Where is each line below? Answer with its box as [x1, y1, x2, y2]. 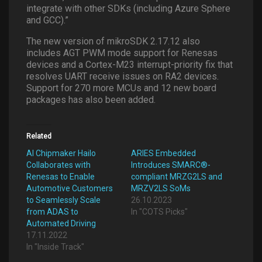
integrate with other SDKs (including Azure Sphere [26, 2, 230, 14]
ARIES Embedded [131, 148, 196, 158]
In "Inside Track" [26, 242, 84, 251]
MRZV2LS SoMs [131, 183, 191, 193]
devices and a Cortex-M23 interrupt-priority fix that [26, 58, 233, 70]
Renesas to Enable [26, 171, 95, 181]
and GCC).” [26, 14, 68, 26]
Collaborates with [26, 160, 91, 170]
